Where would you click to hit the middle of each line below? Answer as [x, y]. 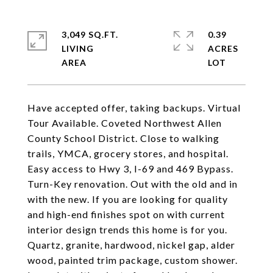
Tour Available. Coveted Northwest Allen [125, 123]
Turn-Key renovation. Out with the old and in [133, 184]
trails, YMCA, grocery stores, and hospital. [128, 153]
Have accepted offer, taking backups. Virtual [134, 108]
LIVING [78, 48]
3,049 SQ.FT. [90, 34]
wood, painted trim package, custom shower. [133, 260]
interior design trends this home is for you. [127, 229]
